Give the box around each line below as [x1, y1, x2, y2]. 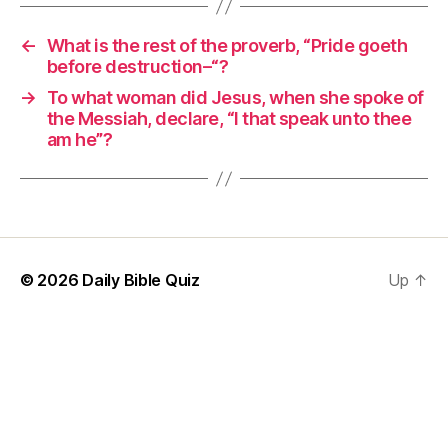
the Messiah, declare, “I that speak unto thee [46, 108, 412, 129]
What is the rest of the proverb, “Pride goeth [46, 35, 408, 56]
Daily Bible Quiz [82, 270, 200, 290]
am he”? [46, 129, 113, 150]
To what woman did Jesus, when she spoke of [46, 87, 424, 108]
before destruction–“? [46, 56, 229, 77]
